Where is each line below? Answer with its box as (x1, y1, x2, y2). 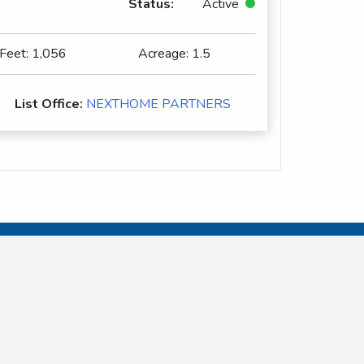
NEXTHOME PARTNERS (85, 94, 231, 113)
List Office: (14, 94, 83, 113)
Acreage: (137, 45, 192, 63)
